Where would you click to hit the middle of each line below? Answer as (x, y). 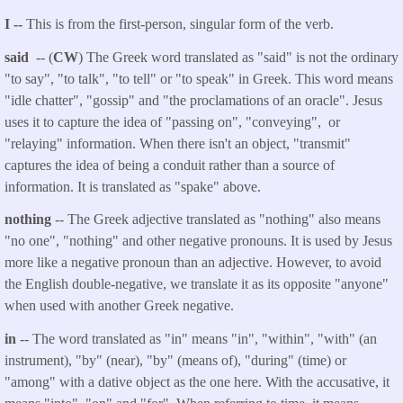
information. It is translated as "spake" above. (133, 186)
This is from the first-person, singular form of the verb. (180, 23)
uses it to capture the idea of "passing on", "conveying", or (172, 121)
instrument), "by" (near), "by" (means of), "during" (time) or (175, 361)
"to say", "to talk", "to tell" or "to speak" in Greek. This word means (199, 78)
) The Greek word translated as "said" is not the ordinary (238, 57)
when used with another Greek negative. (119, 306)
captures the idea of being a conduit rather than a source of (170, 165)
